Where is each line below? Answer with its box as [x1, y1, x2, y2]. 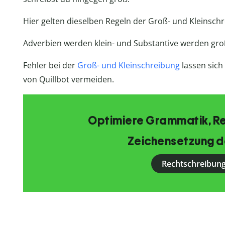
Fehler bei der [23, 60, 77, 71]
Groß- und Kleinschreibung [77, 60, 180, 71]
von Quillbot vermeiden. [23, 74, 114, 85]
